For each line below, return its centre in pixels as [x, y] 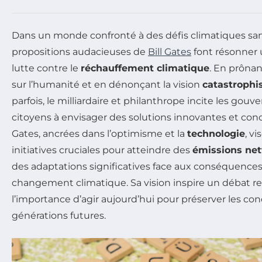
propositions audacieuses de [80, 51]
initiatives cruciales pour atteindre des [102, 150]
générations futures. [59, 215]
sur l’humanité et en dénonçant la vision [107, 84]
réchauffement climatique [145, 68]
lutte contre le [46, 68]
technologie [216, 133]
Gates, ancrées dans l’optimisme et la [99, 133]
